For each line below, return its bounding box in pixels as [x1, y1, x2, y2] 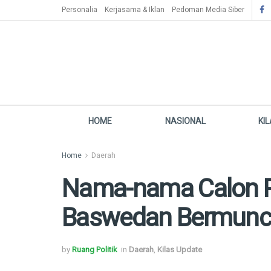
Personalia [62, 5, 97, 14]
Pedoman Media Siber [172, 5, 244, 14]
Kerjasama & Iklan [105, 5, 165, 14]
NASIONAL [165, 116, 206, 126]
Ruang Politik [72, 244, 117, 254]
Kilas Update [157, 244, 202, 254]
